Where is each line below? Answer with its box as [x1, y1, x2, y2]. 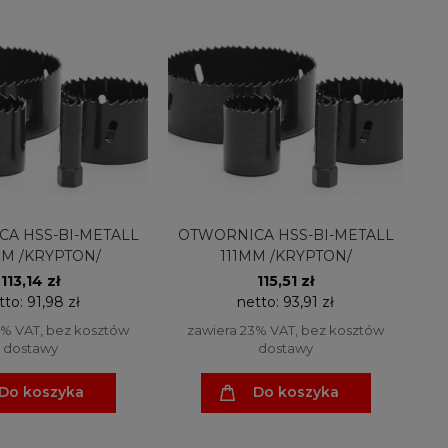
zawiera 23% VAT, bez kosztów [187, 321, 384, 338]
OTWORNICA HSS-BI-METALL [177, 225, 394, 244]
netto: [237, 292, 283, 311]
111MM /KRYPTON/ [219, 246, 352, 265]
